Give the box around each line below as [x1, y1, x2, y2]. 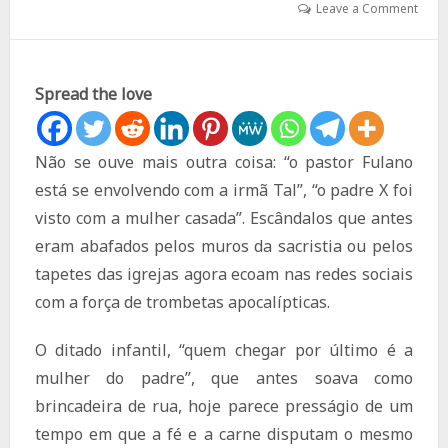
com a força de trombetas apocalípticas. [34, 291, 330, 314]
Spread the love [34, 83, 152, 106]
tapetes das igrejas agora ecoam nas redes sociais [34, 263, 414, 286]
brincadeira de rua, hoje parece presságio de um [34, 395, 414, 418]
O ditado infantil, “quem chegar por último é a [34, 339, 414, 362]
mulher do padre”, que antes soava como [34, 367, 414, 390]
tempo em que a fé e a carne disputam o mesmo [34, 423, 414, 446]
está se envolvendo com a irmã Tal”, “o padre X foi [34, 179, 414, 202]
